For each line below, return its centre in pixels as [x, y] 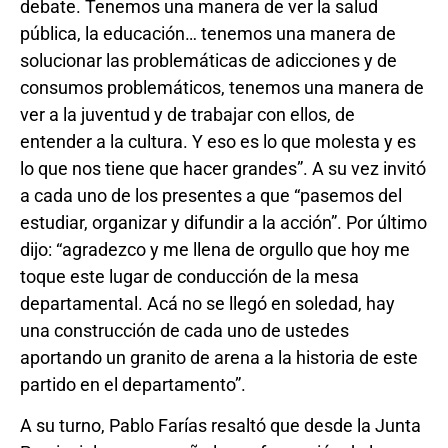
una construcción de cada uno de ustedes [184, 330]
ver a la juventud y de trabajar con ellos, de [187, 114]
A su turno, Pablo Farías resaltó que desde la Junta [220, 426]
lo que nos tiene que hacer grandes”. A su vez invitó [223, 168]
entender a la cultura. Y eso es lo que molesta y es [218, 141]
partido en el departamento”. [133, 384]
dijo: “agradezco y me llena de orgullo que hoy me [215, 249]
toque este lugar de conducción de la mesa [189, 276]
